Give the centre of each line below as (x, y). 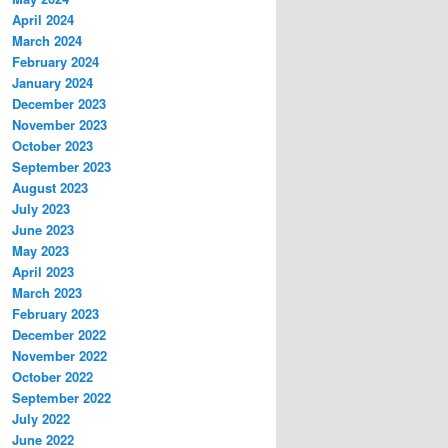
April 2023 (43, 272)
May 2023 (40, 251)
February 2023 (55, 314)
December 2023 (59, 104)
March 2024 (47, 41)
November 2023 (59, 125)
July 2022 (41, 419)
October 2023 (52, 146)
